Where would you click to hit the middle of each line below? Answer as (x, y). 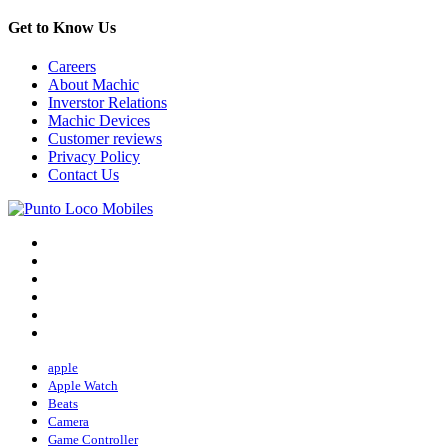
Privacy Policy (94, 157)
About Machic (93, 85)
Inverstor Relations (107, 103)
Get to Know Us (62, 27)
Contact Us (83, 175)
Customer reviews (105, 139)
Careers (72, 67)
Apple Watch (83, 386)
